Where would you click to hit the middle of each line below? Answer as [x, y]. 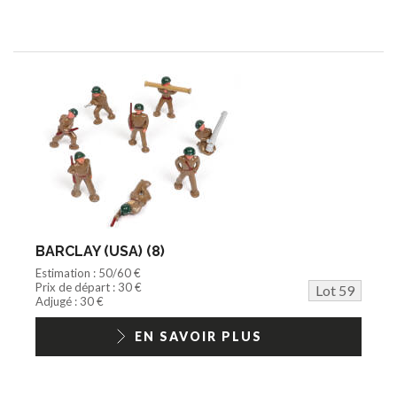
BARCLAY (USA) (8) [100, 251]
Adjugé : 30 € [70, 301]
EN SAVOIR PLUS [198, 336]
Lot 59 [335, 290]
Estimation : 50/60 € [88, 272]
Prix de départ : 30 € [89, 287]
